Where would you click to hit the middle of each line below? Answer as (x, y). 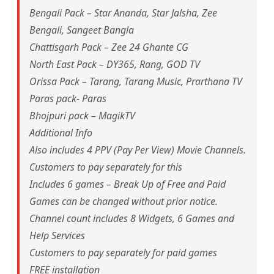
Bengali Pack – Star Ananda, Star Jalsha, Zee (123, 13)
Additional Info (61, 133)
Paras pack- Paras (68, 99)
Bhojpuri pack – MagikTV (82, 116)
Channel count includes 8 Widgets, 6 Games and (132, 219)
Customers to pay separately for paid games (123, 253)
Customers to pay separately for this (106, 167)
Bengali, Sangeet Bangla (82, 30)
